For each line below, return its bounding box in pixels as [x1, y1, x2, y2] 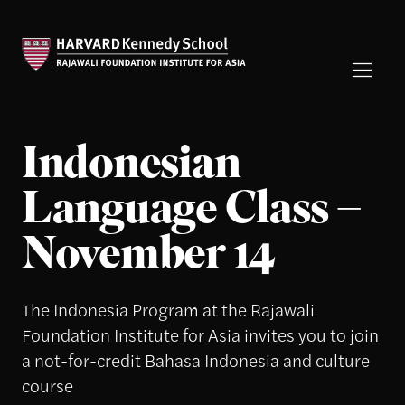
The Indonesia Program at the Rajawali [21, 296, 315, 322]
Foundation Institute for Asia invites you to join [21, 321, 379, 347]
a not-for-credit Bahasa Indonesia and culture [21, 346, 370, 372]
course [21, 372, 73, 398]
